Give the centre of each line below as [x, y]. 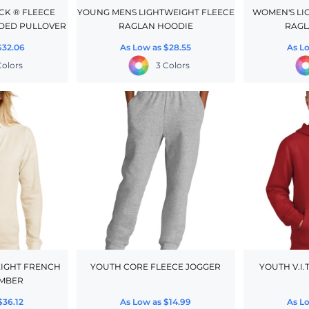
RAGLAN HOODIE [156, 26]
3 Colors [173, 66]
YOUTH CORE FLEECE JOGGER [156, 267]
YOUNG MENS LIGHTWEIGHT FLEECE [156, 12]
